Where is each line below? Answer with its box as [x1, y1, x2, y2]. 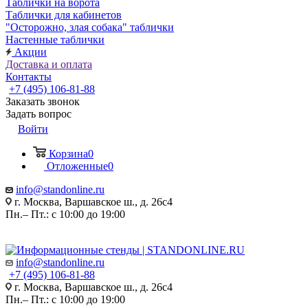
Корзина [49, 148, 88, 159]
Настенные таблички [5, 34, 104, 45]
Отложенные [47, 160, 108, 172]
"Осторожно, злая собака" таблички [5, 21, 174, 33]
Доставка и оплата [5, 58, 92, 70]
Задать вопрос [5, 108, 71, 120]
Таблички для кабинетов [5, 9, 122, 21]
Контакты [5, 71, 52, 82]
